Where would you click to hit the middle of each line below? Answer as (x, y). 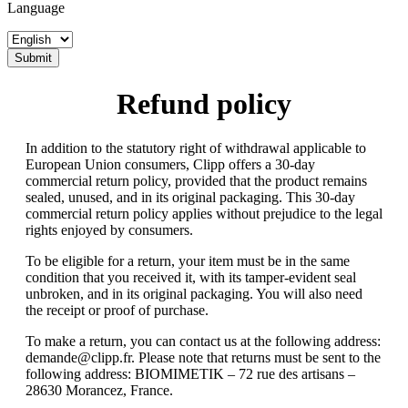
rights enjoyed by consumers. (109, 230)
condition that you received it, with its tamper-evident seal (191, 278)
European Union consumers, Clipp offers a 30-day (170, 165)
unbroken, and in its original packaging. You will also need (194, 294)
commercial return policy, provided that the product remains (196, 181)
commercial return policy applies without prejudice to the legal (204, 214)
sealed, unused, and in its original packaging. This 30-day (190, 198)
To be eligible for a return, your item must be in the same (188, 261)
